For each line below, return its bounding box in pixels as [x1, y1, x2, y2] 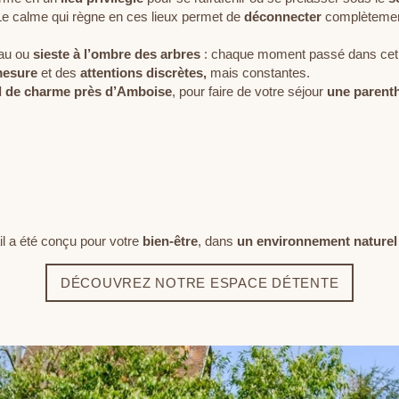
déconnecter [244, 8, 322, 24]
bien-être [142, 232, 198, 248]
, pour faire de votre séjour [172, 83, 327, 99]
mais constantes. [210, 64, 310, 80]
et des [37, 64, 80, 80]
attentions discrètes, [80, 64, 210, 80]
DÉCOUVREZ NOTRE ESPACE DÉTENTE [60, 274, 339, 290]
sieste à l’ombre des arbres [33, 45, 200, 61]
